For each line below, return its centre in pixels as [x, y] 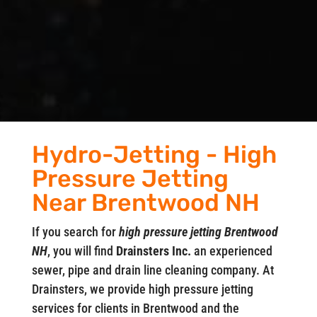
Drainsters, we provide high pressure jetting [142, 289]
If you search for [75, 232]
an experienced [231, 251]
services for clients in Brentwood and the [135, 308]
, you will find [81, 251]
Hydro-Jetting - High [154, 155]
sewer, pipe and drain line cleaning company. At [152, 270]
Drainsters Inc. [153, 251]
